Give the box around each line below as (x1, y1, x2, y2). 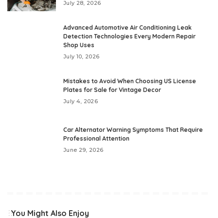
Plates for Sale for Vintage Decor (63, 86, 161, 93)
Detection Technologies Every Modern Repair (63, 33, 196, 40)
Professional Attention (63, 135, 129, 142)
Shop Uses (63, 41, 94, 49)
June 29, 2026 (63, 146, 104, 153)
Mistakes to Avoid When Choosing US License (63, 77, 196, 85)
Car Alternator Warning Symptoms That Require (63, 126, 203, 133)
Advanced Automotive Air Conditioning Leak (63, 24, 192, 31)
